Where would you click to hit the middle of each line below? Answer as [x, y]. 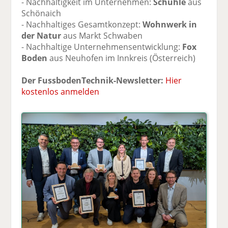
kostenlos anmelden [61, 92]
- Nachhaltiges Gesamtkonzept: [82, 25]
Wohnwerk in [170, 25]
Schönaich [41, 13]
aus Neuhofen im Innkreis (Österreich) [122, 58]
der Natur [41, 36]
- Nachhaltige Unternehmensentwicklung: [102, 47]
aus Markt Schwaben [102, 36]
